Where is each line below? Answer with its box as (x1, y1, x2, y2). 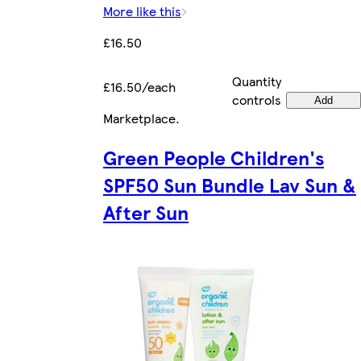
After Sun (102, 198, 189, 226)
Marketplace (102, 109, 176, 128)
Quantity (231, 72, 281, 91)
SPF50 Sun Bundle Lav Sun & (102, 171, 356, 199)
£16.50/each (102, 77, 176, 97)
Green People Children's (102, 143, 324, 172)
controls (231, 90, 281, 110)
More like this (102, 2, 181, 21)
